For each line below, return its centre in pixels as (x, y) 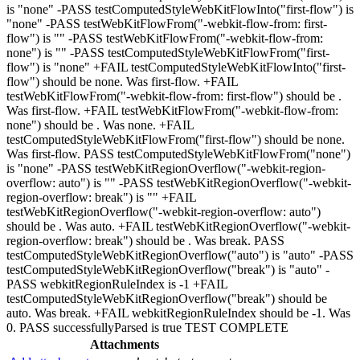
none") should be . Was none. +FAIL (100, 125)
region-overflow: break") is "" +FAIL (101, 197)
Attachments (125, 344)
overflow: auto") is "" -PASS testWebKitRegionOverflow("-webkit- (179, 182)
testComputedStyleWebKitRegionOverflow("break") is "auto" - (168, 269)
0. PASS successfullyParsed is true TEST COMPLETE (147, 327)
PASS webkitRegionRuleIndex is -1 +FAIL (117, 284)
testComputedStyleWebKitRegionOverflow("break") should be (167, 298)
